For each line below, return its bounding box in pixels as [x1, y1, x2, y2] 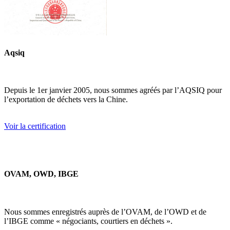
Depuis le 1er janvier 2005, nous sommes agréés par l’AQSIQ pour [4, 86, 222, 95]
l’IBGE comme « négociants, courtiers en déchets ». [4, 216, 172, 225]
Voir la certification [4, 122, 66, 131]
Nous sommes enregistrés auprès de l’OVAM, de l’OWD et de [4, 207, 206, 216]
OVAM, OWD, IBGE [4, 169, 79, 179]
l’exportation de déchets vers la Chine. [4, 95, 128, 104]
